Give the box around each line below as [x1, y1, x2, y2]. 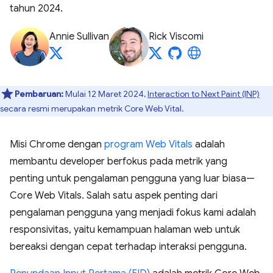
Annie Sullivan [49, 30, 109, 43]
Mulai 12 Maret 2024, [63, 88, 147, 99]
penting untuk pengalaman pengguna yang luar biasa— [10, 172, 255, 185]
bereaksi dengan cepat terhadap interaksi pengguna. [10, 241, 247, 253]
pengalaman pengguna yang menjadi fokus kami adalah [10, 207, 256, 219]
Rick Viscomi [149, 30, 204, 43]
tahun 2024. [10, 2, 63, 15]
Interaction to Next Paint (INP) [147, 88, 260, 99]
